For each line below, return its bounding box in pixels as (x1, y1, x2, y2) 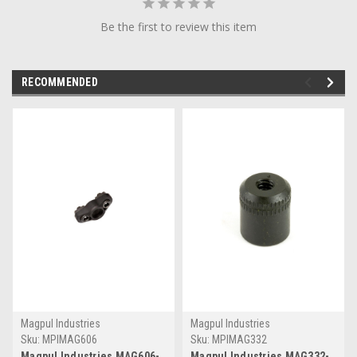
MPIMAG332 (212, 332, 267, 346)
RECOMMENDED (22, 75, 98, 88)
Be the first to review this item (100, 18, 257, 34)
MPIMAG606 (42, 332, 97, 346)
